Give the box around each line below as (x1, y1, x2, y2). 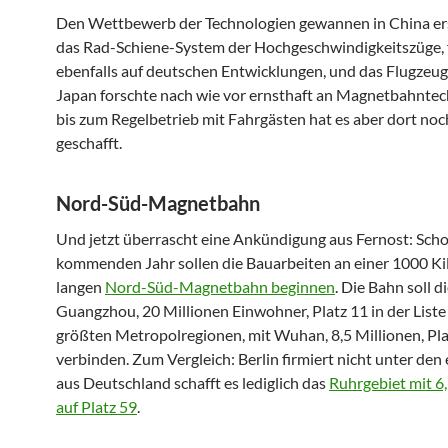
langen (56, 276, 105, 296)
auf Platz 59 (56, 396, 137, 416)
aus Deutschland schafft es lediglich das (56, 372, 329, 392)
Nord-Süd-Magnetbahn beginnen (105, 276, 335, 296)
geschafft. (56, 132, 122, 152)
